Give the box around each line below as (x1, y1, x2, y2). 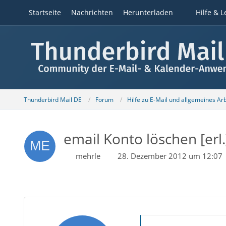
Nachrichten (71, 8, 113, 17)
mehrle (75, 151, 100, 161)
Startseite (28, 8, 61, 17)
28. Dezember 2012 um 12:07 (117, 151, 222, 161)
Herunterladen (123, 8, 173, 17)
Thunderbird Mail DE (23, 95, 82, 104)
